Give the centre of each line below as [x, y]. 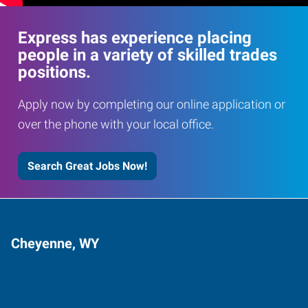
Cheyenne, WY [55, 243]
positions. [54, 72]
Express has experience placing [135, 37]
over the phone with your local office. [116, 124]
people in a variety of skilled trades [147, 55]
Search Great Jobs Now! [87, 166]
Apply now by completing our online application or [152, 104]
